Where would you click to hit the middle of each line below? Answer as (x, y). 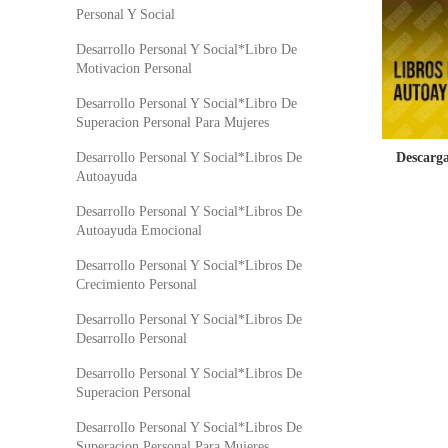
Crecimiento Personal (136, 284)
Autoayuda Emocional (139, 230)
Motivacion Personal (134, 68)
